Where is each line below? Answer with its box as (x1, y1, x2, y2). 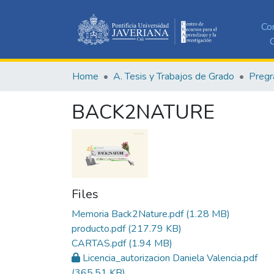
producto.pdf (72, 222, 125, 236)
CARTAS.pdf (72, 237, 126, 251)
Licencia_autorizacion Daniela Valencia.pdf (83, 251, 257, 265)
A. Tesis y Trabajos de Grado (113, 69, 234, 83)
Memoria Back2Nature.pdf (72, 207, 183, 221)
